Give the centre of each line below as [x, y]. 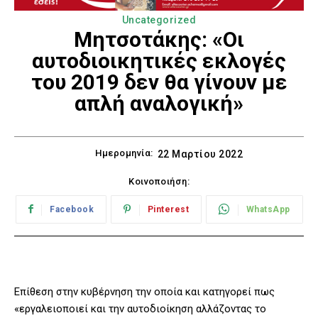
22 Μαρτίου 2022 [200, 154]
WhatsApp [268, 210]
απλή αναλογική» [159, 103]
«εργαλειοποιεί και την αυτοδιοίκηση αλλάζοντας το [140, 309]
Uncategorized [159, 20]
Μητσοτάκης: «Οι [159, 39]
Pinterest [168, 210]
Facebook [72, 210]
